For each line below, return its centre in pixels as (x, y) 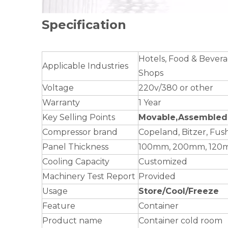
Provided (157, 176)
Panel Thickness (75, 147)
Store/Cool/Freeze (179, 191)
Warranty (61, 102)
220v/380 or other (176, 88)
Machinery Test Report (89, 176)
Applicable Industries (85, 66)
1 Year (150, 102)
